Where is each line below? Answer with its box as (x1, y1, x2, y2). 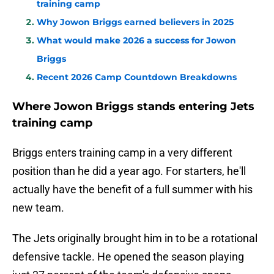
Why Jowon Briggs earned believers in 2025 (37, 17, 234, 28)
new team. (12, 201, 64, 215)
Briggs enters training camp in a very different (12, 146, 232, 160)
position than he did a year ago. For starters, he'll (12, 165, 246, 178)
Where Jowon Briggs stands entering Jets (12, 100, 254, 114)
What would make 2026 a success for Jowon (37, 35, 236, 46)
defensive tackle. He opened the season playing (12, 250, 244, 264)
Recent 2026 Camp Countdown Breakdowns (37, 72, 237, 83)
